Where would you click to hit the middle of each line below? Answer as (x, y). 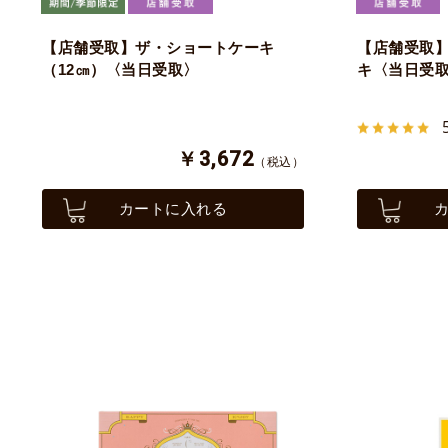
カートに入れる (173, 209)
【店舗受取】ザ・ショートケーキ (158, 48)
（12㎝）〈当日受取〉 (120, 70)
